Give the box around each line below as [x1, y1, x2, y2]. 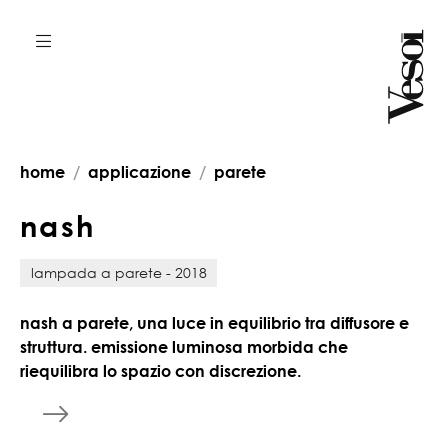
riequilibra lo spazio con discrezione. [20, 360, 301, 381]
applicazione [88, 162, 191, 182]
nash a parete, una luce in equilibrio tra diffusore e [20, 312, 409, 333]
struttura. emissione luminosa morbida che [20, 336, 348, 357]
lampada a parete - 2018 [30, 263, 207, 281]
